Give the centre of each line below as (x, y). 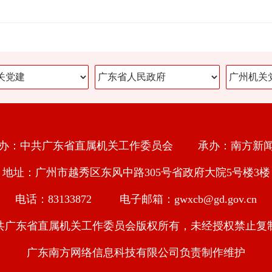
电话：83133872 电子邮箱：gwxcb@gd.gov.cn (136, 199)
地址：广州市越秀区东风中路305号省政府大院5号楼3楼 (136, 172)
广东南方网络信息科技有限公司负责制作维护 (136, 253)
